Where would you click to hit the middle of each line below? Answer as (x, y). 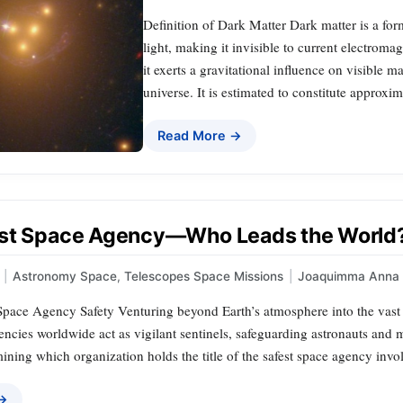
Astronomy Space (65, 276)
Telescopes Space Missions (204, 276)
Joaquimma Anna (349, 276)
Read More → (200, 136)
